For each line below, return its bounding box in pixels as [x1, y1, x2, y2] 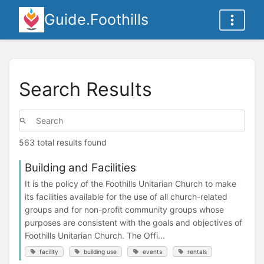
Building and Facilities [25, 160, 136, 174]
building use [84, 247, 117, 255]
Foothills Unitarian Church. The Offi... [25, 230, 165, 240]
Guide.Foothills [44, 11, 148, 28]
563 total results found [19, 137, 107, 148]
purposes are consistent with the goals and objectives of [25, 217, 242, 227]
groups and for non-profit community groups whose [25, 204, 224, 214]
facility [39, 247, 59, 255]
